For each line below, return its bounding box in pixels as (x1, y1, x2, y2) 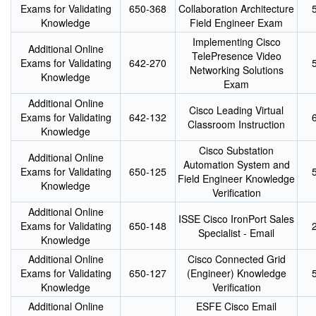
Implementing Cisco (192, 35, 281, 49)
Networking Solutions (189, 63, 284, 77)
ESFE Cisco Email (196, 299, 276, 313)
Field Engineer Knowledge (178, 171, 295, 186)
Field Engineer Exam (190, 16, 283, 30)
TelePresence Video (191, 49, 281, 63)
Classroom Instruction (188, 117, 285, 131)
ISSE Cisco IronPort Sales (178, 212, 294, 226)
